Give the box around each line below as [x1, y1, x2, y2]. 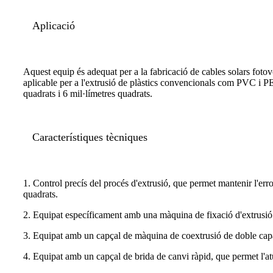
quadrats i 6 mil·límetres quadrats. [23, 88, 152, 99]
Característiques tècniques [32, 131, 147, 144]
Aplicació [32, 19, 75, 32]
